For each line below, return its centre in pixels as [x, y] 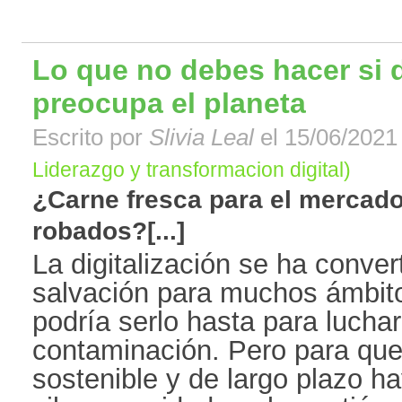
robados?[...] [109, 232]
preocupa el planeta [169, 104]
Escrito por [91, 138]
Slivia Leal [201, 138]
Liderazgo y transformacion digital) [192, 170]
